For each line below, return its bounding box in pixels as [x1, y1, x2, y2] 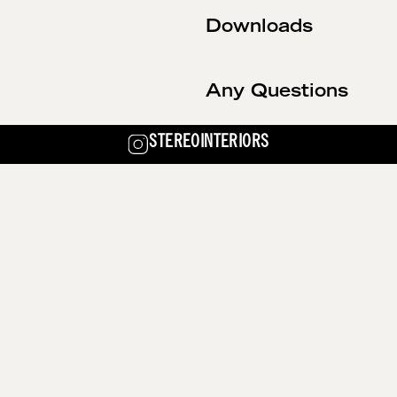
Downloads [205, 19, 313, 36]
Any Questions [205, 83, 348, 101]
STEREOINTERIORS [149, 135, 269, 153]
